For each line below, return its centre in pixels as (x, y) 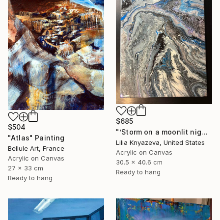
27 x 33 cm (26, 168)
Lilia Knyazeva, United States (160, 143)
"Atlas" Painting (36, 137)
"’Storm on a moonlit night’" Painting (204, 132)
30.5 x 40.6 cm (139, 162)
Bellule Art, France (36, 148)
